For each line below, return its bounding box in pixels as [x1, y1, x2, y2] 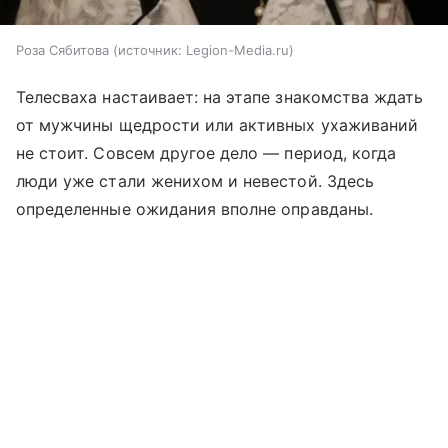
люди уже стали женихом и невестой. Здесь [16, 170, 374, 191]
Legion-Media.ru [186, 41, 289, 58]
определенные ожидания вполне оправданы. [16, 198, 373, 219]
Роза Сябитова [16, 41, 109, 58]
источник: [118, 41, 182, 58]
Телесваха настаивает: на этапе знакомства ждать [16, 86, 424, 107]
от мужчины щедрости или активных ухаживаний [16, 114, 419, 135]
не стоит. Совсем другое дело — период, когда [16, 142, 397, 163]
